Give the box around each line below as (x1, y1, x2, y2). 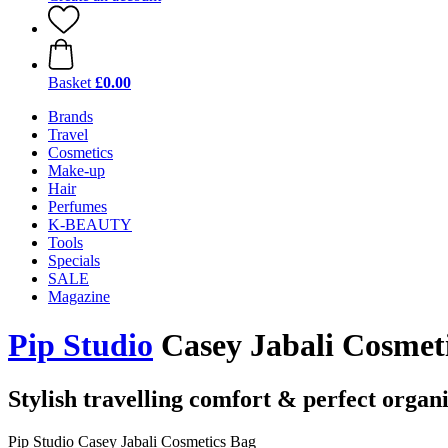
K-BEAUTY (48, 216, 132, 233)
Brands (48, 108, 93, 125)
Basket (48, 74, 91, 91)
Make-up (48, 162, 105, 179)
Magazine (48, 288, 110, 305)
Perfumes (48, 198, 107, 215)
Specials (48, 252, 100, 269)
